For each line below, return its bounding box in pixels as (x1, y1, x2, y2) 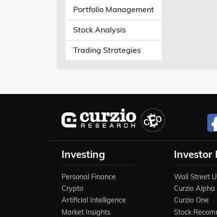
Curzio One (174, 196, 209, 205)
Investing (62, 147, 105, 160)
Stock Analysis (73, 25, 126, 35)
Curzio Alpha (174, 184, 216, 193)
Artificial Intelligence (62, 196, 126, 205)
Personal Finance (62, 172, 116, 181)
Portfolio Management (73, 4, 154, 15)
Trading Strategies (73, 45, 141, 55)
